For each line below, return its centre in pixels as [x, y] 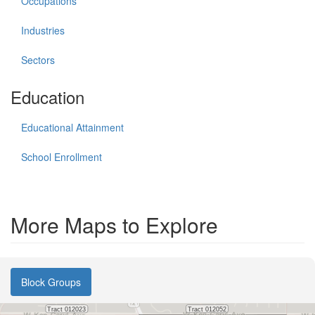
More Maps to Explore [114, 225]
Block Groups [51, 282]
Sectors [38, 60]
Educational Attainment [72, 127]
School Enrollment [62, 157]
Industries [43, 30]
